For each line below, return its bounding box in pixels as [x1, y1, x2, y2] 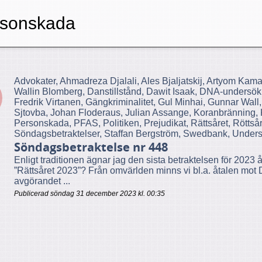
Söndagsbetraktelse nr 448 [14, 139, 168, 155]
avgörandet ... [14, 176, 70, 186]
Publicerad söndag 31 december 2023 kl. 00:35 [14, 189, 165, 198]
